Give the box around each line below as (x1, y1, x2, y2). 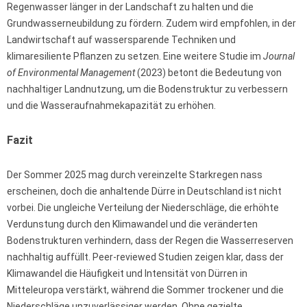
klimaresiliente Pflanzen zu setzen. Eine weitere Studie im (7, 51, 263, 62)
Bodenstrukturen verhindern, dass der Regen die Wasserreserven (7, 235, 293, 247)
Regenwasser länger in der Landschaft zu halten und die (7, 1, 254, 13)
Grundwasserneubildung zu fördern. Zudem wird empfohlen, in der (7, 18, 296, 29)
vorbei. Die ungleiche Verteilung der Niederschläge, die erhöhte (7, 202, 279, 214)
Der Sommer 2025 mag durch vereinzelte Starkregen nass (7, 169, 262, 181)
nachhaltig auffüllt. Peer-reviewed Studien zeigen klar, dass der (7, 251, 284, 263)
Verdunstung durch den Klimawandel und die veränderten (7, 219, 258, 230)
